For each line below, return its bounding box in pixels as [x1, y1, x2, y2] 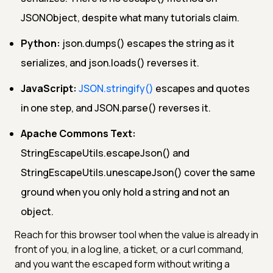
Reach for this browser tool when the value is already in [15, 227, 258, 241]
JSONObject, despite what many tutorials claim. [21, 10, 239, 24]
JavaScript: [21, 81, 77, 95]
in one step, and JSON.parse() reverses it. [21, 101, 211, 115]
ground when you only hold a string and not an [21, 185, 229, 199]
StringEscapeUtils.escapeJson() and [21, 146, 190, 160]
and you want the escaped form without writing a [15, 257, 230, 271]
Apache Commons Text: [21, 126, 136, 140]
